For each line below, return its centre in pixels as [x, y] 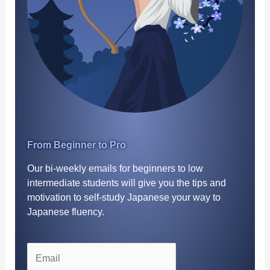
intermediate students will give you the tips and [127, 182]
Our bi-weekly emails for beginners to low [115, 168]
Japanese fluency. [66, 211]
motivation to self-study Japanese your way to [124, 197]
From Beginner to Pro [77, 144]
